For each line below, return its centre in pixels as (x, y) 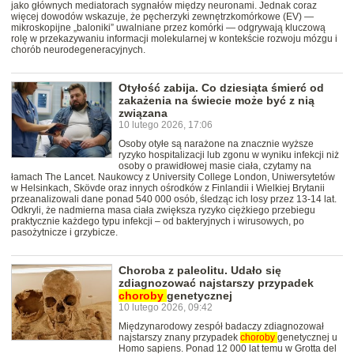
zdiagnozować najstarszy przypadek (216, 283)
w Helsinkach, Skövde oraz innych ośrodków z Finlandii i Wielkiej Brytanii (168, 188)
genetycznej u (307, 338)
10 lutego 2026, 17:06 (166, 125)
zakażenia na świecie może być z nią (217, 101)
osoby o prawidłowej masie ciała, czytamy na (215, 166)
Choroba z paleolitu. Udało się (200, 271)
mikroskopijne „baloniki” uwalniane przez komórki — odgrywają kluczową (168, 28)
